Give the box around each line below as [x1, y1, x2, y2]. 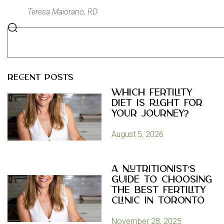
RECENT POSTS [7, 72, 73, 82]
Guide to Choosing [111, 173, 212, 185]
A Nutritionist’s [111, 163, 196, 175]
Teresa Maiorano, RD [27, 6, 97, 16]
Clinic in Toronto [111, 194, 205, 206]
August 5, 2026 [111, 129, 164, 139]
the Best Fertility [111, 184, 206, 196]
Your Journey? [111, 107, 189, 119]
